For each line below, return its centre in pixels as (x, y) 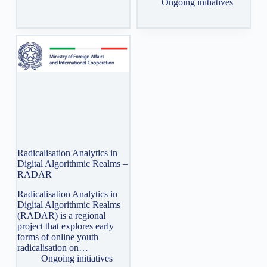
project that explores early (65, 226)
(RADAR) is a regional (61, 215)
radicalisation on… (52, 247)
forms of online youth (58, 237)
